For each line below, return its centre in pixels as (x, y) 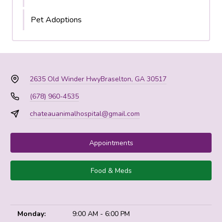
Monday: (31, 214)
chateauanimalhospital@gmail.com (84, 114)
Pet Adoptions (56, 20)
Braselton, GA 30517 (133, 79)
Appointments (111, 143)
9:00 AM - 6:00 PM (101, 214)
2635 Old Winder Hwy (65, 79)
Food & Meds (111, 170)
